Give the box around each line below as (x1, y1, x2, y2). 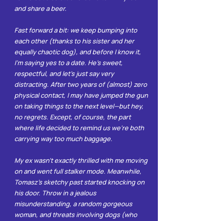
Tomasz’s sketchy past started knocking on (14, 178, 145, 186)
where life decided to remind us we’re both (14, 123, 144, 132)
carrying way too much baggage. (14, 134, 112, 143)
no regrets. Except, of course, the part (14, 112, 131, 121)
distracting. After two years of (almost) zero (14, 80, 147, 89)
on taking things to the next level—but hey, (14, 102, 144, 110)
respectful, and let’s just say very (14, 69, 114, 78)
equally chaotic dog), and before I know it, (14, 47, 141, 56)
